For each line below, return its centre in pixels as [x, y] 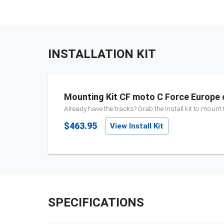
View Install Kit [137, 126]
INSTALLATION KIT [102, 54]
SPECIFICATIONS [96, 203]
